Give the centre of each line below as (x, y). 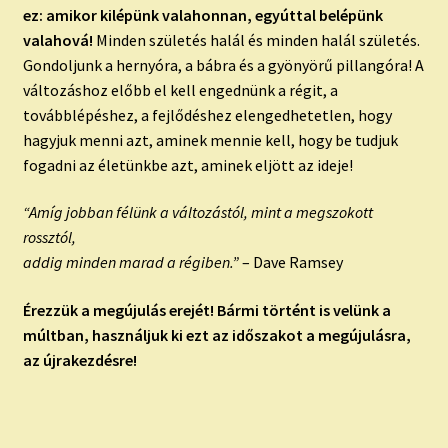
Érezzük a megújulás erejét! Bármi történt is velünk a (206, 309)
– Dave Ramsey (290, 262)
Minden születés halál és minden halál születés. (256, 39)
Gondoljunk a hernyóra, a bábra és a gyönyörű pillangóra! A (223, 64)
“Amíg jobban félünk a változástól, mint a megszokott (197, 212)
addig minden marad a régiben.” (130, 262)
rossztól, (49, 237)
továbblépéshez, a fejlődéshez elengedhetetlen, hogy (207, 114)
